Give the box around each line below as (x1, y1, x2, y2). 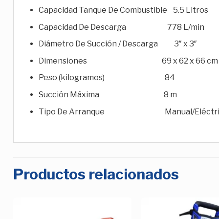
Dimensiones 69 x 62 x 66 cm (38, 56, 218, 66)
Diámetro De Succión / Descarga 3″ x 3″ (38, 39, 197, 49)
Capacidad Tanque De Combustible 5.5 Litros (38, 5, 208, 15)
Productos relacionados (13, 165, 179, 183)
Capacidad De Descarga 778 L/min (38, 22, 204, 32)
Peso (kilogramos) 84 (38, 73, 175, 83)
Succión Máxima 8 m (38, 90, 177, 100)
